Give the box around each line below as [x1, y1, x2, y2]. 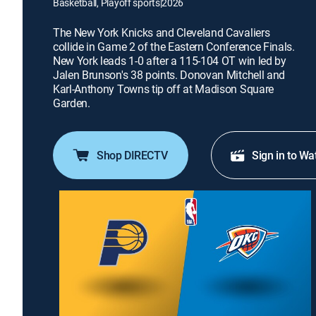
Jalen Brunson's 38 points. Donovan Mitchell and [53, 67, 285, 83]
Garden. [53, 95, 90, 111]
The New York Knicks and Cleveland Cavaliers [53, 25, 270, 40]
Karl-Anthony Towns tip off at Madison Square [53, 81, 274, 97]
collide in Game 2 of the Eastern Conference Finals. [53, 39, 295, 54]
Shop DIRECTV [97, 147, 168, 163]
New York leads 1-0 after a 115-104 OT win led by [53, 53, 286, 68]
